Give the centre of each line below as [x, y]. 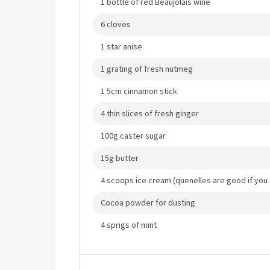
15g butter [120, 158]
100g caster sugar [133, 136]
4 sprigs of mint [129, 225]
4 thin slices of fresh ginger [150, 113]
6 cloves [116, 24]
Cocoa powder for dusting [148, 202]
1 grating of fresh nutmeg [147, 69]
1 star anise [121, 46]
